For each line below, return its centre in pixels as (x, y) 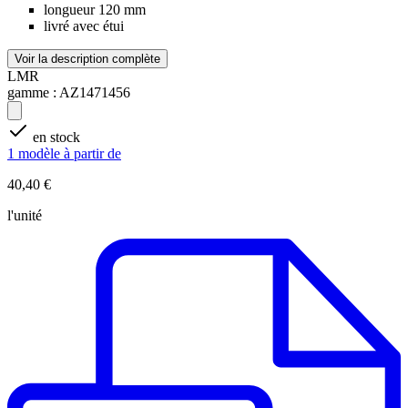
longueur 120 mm (95, 10)
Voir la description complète (87, 59)
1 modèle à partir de (64, 154)
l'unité (25, 216)
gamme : (32, 93)
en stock (56, 138)
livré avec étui (84, 26)
